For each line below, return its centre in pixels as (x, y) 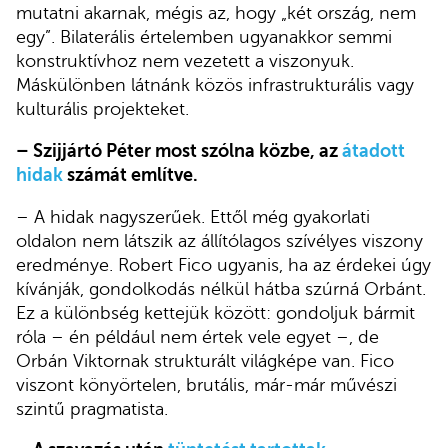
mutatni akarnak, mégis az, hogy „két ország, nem (216, 13)
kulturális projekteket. (102, 109)
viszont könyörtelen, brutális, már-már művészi (206, 384)
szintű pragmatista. (92, 408)
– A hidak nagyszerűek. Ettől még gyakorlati (193, 216)
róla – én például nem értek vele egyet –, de (197, 336)
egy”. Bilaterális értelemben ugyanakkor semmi (204, 37)
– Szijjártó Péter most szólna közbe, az (179, 150)
